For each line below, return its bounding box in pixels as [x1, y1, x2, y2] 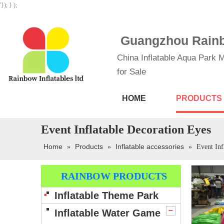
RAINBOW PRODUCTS [61, 170, 167, 181]
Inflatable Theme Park [54, 190, 158, 201]
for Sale [117, 67, 146, 76]
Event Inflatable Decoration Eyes [41, 123, 211, 136]
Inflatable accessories [115, 142, 184, 150]
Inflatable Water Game [54, 207, 160, 218]
